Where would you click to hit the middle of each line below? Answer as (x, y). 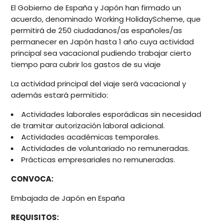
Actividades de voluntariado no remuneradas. (106, 148)
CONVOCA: (32, 179)
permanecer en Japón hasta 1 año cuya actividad (103, 42)
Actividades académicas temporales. (91, 137)
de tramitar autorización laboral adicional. (88, 126)
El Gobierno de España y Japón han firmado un (96, 8)
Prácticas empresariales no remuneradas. (98, 160)
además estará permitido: (60, 95)
